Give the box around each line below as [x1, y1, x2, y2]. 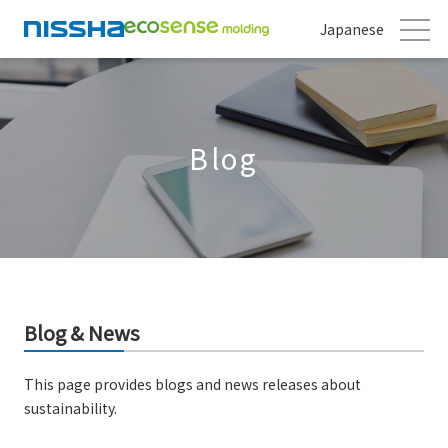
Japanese [320, 19, 384, 39]
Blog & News [24, 318, 140, 347]
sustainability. [24, 398, 117, 418]
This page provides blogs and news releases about [24, 374, 361, 394]
